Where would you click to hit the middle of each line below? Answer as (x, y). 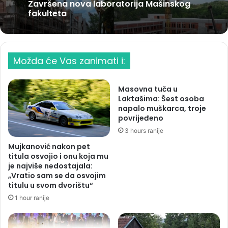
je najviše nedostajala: (50, 166)
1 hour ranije (32, 197)
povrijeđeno (141, 118)
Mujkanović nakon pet (49, 146)
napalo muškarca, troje (162, 108)
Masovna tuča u (148, 89)
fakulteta (47, 14)
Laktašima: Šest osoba (161, 99)
